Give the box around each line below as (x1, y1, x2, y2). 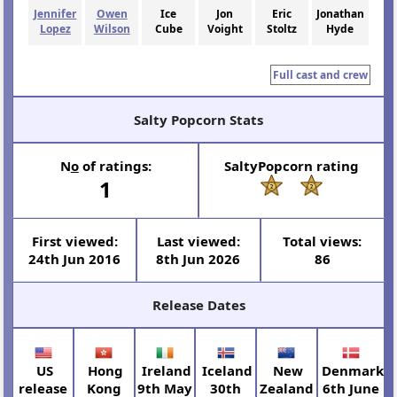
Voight (206, 21, 243, 37)
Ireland (138, 361, 191, 379)
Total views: (283, 231, 362, 250)
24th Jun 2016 (28, 249, 121, 268)
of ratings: (78, 156, 152, 175)
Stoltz (266, 21, 297, 37)
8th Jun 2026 (156, 249, 241, 268)
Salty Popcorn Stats (134, 110, 263, 128)
